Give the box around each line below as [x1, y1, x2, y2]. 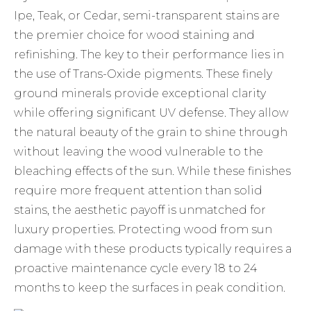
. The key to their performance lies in [76, 48, 285, 62]
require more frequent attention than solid [14, 184, 263, 198]
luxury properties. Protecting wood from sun [14, 223, 273, 237]
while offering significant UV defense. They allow [14, 106, 289, 120]
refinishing [14, 48, 76, 62]
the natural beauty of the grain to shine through [14, 126, 288, 140]
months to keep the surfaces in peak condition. [14, 281, 286, 295]
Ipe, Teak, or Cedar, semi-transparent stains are [14, 9, 280, 23]
